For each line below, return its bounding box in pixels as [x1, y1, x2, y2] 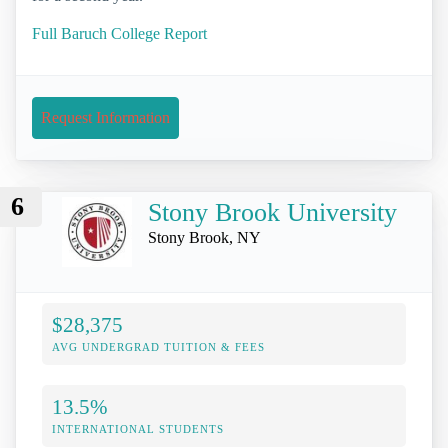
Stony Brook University [148, 197, 397, 227]
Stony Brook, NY [148, 228, 261, 246]
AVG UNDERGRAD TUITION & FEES [52, 340, 265, 353]
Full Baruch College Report [32, 24, 207, 42]
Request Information [41, 108, 170, 126]
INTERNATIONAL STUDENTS [52, 422, 224, 435]
